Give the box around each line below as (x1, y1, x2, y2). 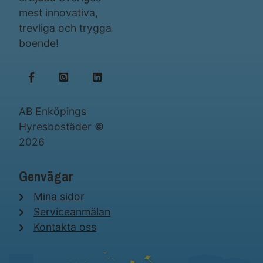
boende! (19, 37, 59, 49)
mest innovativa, (19, 6, 98, 19)
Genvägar (19, 167, 73, 186)
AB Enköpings (19, 105, 86, 117)
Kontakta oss (33, 221, 96, 233)
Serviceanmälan (33, 205, 110, 218)
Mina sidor (33, 190, 85, 203)
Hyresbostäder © (19, 120, 104, 133)
